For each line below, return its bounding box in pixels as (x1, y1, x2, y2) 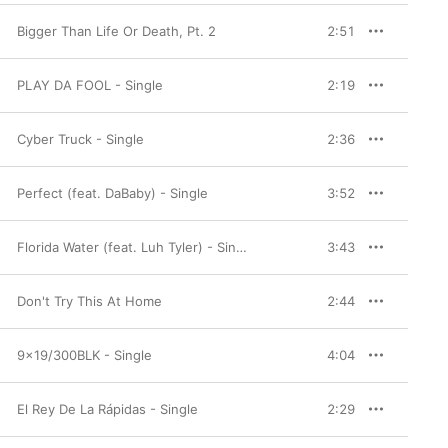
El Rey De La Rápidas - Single (17, 401, 198, 417)
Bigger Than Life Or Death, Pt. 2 (17, 23, 216, 39)
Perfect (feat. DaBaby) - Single (17, 185, 208, 201)
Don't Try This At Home (17, 293, 162, 309)
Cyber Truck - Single (17, 131, 144, 147)
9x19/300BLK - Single (17, 347, 152, 363)
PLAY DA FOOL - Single (17, 77, 163, 93)
